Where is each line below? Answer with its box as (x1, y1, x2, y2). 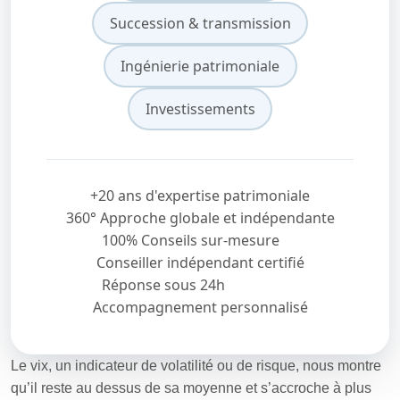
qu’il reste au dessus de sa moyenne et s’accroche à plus (11, 380, 371, 396)
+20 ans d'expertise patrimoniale (90, 186, 310, 205)
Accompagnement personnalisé (92, 297, 308, 317)
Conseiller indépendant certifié (96, 253, 304, 272)
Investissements (145, 98, 255, 119)
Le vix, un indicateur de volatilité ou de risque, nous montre (11, 358, 381, 373)
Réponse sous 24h (102, 275, 225, 295)
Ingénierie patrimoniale (121, 55, 279, 76)
